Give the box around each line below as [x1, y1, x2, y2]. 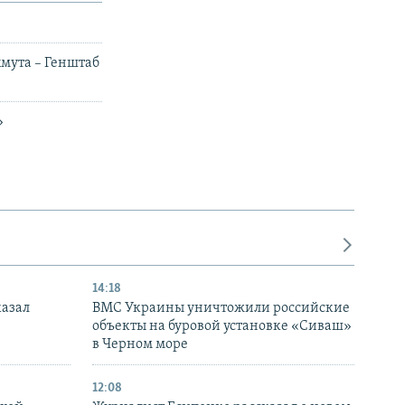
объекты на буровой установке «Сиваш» [92, 318, 352, 334]
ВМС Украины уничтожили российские [92, 300, 350, 316]
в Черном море [92, 336, 188, 352]
